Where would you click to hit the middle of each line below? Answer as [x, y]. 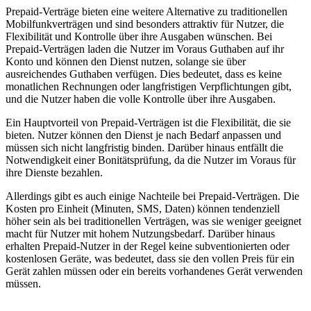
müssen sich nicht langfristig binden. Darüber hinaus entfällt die [144, 147]
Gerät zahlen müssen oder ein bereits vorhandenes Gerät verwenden [154, 271]
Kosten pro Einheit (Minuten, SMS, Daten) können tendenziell [143, 208]
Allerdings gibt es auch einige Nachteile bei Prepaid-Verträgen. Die [152, 196]
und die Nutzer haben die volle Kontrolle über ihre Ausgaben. [141, 99]
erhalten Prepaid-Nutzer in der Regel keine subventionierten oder [148, 246]
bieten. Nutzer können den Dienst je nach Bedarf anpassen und [143, 135]
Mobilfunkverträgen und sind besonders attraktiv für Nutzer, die [145, 24]
